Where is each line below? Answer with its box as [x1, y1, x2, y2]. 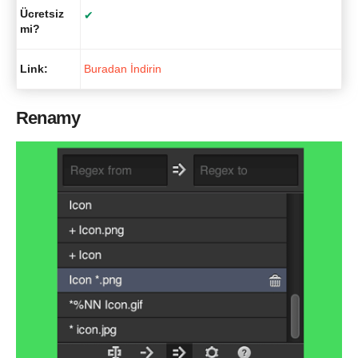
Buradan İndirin [84, 62, 161, 76]
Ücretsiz [20, 7, 64, 21]
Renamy [16, 107, 81, 128]
